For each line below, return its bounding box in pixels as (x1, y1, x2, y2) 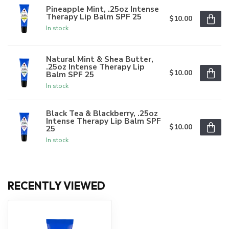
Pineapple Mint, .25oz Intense (46, 3, 159, 14)
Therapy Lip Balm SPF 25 (46, 11, 142, 22)
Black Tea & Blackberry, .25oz (46, 108, 158, 119)
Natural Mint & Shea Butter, (46, 54, 153, 65)
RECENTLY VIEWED (8, 179, 105, 193)
